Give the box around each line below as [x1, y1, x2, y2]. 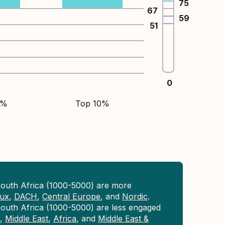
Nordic [122, 191, 148, 201]
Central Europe [42, 191, 100, 201]
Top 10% [75, 98, 109, 108]
